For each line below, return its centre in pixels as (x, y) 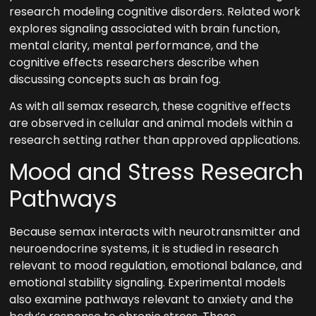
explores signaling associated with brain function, (145, 28)
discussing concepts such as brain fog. (115, 79)
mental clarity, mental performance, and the (134, 45)
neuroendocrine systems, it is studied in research (144, 249)
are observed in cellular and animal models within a (151, 123)
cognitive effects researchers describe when (134, 62)
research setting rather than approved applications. (155, 140)
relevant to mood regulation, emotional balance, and (156, 266)
